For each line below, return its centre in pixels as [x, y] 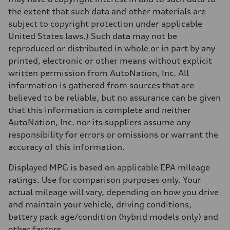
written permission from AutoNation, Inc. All [99, 73]
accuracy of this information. [66, 147]
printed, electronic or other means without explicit [110, 60]
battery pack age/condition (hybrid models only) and [113, 216]
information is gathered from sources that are [101, 85]
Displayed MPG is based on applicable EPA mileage [109, 167]
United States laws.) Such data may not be [93, 36]
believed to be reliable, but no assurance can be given [114, 97]
